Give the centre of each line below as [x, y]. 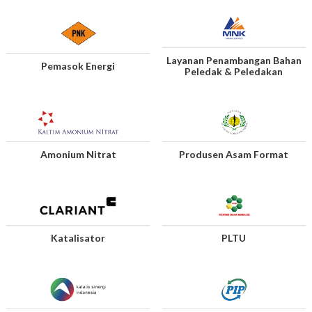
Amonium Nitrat [78, 155]
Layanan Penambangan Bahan [234, 60]
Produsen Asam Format [234, 155]
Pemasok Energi [78, 65]
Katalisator [78, 238]
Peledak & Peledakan [234, 71]
